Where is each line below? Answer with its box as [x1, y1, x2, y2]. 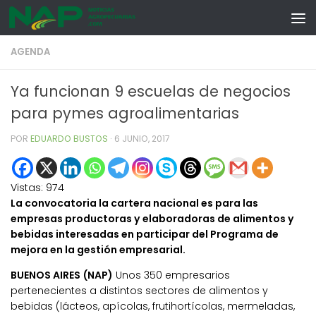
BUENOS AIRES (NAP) [11, 268, 113, 283]
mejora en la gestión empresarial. [11, 243, 186, 257]
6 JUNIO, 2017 [114, 133, 170, 145]
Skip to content [19, 14, 104, 29]
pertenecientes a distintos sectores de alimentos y [11, 284, 268, 298]
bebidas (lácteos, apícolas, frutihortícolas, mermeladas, [11, 299, 295, 314]
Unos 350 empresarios [113, 268, 230, 283]
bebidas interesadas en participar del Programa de [11, 227, 279, 242]
